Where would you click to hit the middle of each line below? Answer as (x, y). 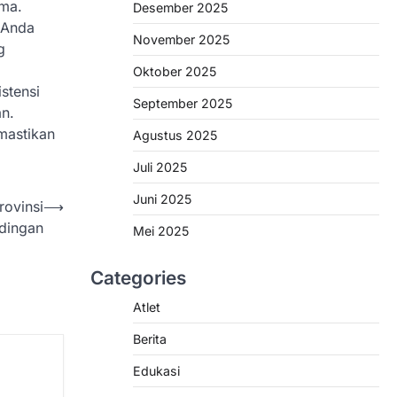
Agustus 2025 (175, 135)
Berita (150, 339)
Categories (138, 278)
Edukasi (156, 371)
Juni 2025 (162, 199)
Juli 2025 (160, 167)
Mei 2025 (161, 231)
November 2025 (181, 39)
